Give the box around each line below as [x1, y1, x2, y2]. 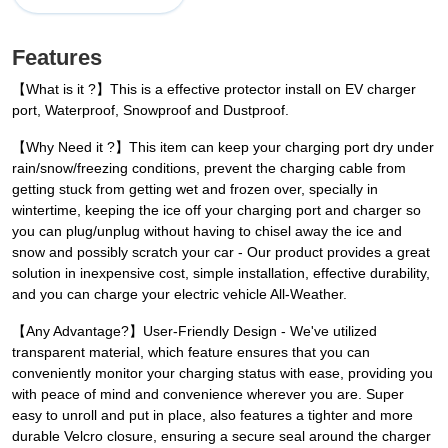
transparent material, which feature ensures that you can [12, 344, 370, 361]
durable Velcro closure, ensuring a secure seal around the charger [12, 428, 431, 445]
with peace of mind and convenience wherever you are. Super [12, 386, 404, 403]
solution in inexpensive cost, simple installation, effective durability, [12, 265, 430, 282]
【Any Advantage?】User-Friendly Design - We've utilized [12, 323, 377, 340]
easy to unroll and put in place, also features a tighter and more [12, 407, 413, 424]
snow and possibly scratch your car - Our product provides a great [12, 244, 430, 261]
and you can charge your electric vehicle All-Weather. [12, 286, 347, 303]
